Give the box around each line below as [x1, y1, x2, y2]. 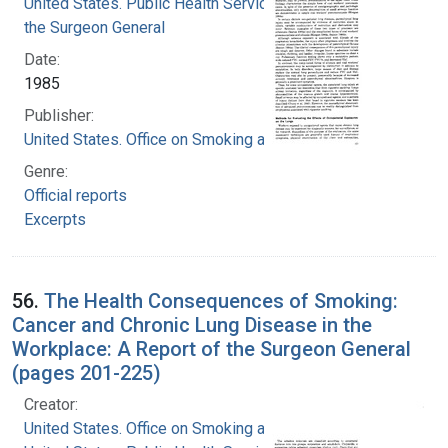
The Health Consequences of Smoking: [44, 288, 398, 313]
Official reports [24, 185, 127, 205]
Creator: [24, 394, 78, 414]
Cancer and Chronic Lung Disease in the [12, 312, 372, 337]
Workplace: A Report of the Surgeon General [12, 336, 411, 361]
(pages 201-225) [12, 360, 161, 385]
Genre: [24, 161, 68, 181]
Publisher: [24, 105, 94, 125]
